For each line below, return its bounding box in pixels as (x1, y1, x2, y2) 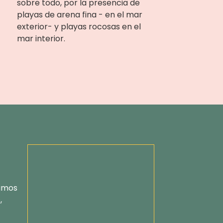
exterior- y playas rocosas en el (16, 21, 141, 32)
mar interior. (16, 33, 65, 44)
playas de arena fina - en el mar (16, 9, 142, 20)
